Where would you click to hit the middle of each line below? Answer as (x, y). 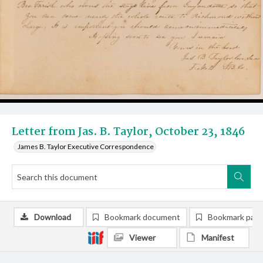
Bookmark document (142, 217)
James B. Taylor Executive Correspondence (86, 146)
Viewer (142, 237)
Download (53, 217)
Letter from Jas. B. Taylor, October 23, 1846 (128, 132)
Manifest (218, 237)
